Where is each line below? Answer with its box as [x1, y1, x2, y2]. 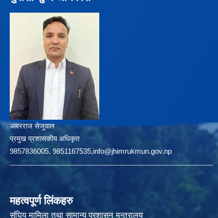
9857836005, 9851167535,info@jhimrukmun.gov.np [10, 147, 172, 156]
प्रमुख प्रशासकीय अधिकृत [10, 134, 79, 143]
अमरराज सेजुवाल [10, 122, 54, 130]
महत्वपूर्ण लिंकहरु [10, 195, 73, 207]
